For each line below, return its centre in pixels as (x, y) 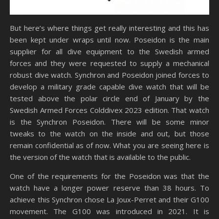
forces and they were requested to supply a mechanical (109, 63)
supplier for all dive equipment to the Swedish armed (109, 52)
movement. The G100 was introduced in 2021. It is (109, 211)
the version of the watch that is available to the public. (100, 157)
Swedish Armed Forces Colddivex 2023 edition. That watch (109, 110)
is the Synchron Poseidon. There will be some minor (109, 122)
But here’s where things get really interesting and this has (109, 28)
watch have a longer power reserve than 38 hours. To (109, 188)
